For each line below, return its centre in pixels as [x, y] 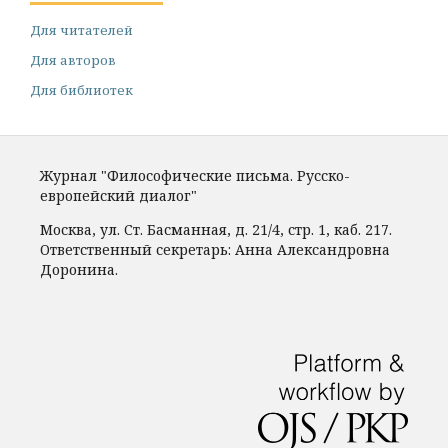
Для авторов [73, 60]
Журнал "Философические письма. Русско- [195, 176]
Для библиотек [81, 90]
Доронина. [79, 270]
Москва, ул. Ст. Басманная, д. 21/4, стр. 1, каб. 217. [216, 230]
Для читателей [81, 30]
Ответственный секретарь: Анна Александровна [215, 250]
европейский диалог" [118, 196]
